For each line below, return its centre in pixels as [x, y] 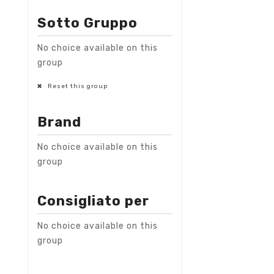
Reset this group [77, 86]
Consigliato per [93, 201]
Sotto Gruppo [87, 23]
